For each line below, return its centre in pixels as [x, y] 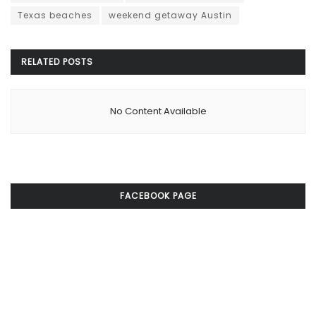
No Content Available [158, 111]
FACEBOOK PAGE [158, 196]
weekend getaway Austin [170, 16]
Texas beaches [55, 16]
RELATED [41, 62]
